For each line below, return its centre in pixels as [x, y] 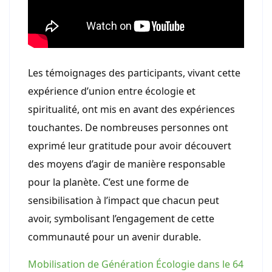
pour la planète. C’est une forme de [108, 182]
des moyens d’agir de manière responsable [127, 164]
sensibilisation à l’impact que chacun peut [124, 201]
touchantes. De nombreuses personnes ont [128, 128]
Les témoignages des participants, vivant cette [134, 73]
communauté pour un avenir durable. [114, 237]
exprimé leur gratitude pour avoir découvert [130, 146]
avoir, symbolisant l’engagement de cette [121, 219]
